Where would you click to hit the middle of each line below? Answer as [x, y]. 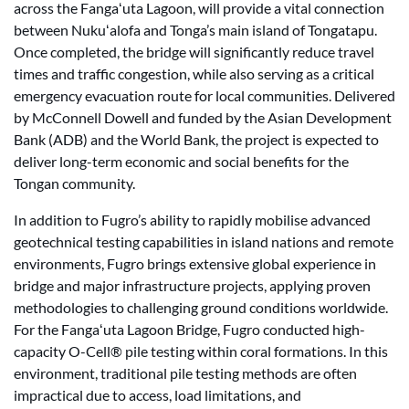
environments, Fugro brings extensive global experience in [195, 263]
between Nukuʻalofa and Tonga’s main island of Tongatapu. [195, 30]
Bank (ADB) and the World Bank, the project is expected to [196, 139]
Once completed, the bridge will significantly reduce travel [194, 52]
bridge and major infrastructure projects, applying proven [192, 285]
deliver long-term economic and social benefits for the [181, 161]
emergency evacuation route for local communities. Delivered [204, 95]
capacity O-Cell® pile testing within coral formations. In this [201, 351]
